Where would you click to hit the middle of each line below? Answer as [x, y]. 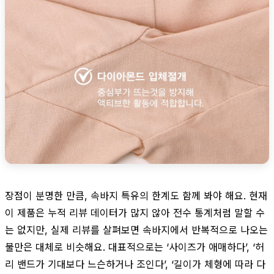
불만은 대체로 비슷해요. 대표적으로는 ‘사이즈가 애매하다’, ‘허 [135, 247]
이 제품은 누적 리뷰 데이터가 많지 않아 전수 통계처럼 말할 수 [135, 213]
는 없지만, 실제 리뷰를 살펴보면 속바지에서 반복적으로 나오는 [136, 230]
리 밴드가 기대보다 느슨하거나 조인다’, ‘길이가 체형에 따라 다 [135, 264]
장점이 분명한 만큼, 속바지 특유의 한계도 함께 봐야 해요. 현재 [136, 195]
